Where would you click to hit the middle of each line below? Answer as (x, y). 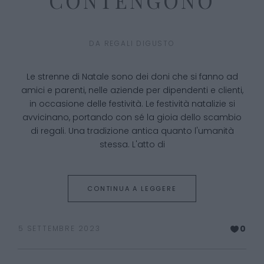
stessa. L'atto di (132, 144)
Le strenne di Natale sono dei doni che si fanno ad (132, 76)
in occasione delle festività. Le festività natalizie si (132, 103)
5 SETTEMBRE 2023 (60, 229)
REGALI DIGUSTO (139, 43)
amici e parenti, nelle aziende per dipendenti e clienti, (132, 90)
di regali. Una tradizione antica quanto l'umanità (132, 131)
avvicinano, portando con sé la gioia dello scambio (132, 117)
